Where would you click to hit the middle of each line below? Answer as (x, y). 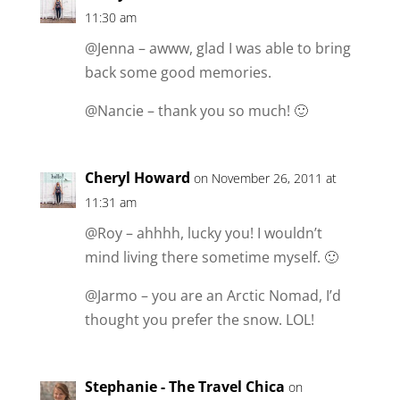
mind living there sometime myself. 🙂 (211, 258)
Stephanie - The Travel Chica (184, 387)
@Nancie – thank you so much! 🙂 (196, 111)
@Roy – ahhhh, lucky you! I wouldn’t (203, 233)
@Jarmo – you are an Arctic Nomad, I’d (212, 296)
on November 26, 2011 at (265, 179)
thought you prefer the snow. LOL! (199, 320)
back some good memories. (178, 73)
